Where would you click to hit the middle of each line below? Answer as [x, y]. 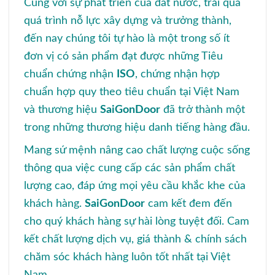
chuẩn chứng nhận [70, 74]
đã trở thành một [203, 109]
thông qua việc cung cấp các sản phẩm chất [130, 168]
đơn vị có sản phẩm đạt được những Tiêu [123, 56]
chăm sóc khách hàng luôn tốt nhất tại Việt [127, 257]
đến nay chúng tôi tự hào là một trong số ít [127, 38]
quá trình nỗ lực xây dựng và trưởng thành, [128, 20]
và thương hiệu [62, 109]
